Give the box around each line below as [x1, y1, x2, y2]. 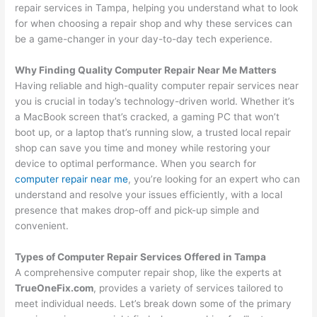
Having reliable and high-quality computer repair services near [15, 79, 299, 91]
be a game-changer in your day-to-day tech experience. [15, 33, 273, 45]
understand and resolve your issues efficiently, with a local [15, 188, 283, 200]
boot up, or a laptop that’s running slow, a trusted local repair [15, 126, 292, 138]
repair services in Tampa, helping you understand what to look [15, 2, 299, 14]
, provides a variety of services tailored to [93, 282, 284, 294]
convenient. [15, 219, 69, 231]
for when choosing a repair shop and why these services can [15, 18, 293, 30]
